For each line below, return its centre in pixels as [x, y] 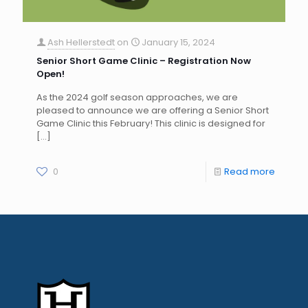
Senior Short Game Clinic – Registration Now [144, 60]
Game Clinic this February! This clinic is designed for [151, 123]
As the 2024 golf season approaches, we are [137, 97]
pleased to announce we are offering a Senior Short [153, 110]
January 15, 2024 [178, 42]
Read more [250, 171]
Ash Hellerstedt [81, 42]
